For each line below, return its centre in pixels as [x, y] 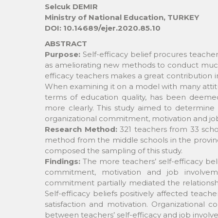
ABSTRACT [66, 43]
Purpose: [64, 54]
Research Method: [82, 129]
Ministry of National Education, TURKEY [122, 17]
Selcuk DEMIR [71, 6]
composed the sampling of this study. [114, 150]
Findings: [64, 161]
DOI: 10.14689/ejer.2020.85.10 [103, 28]
